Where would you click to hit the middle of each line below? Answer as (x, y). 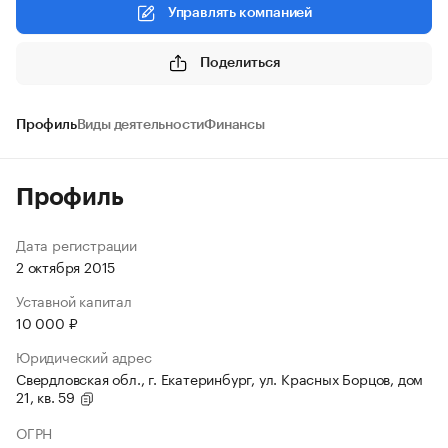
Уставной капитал (74, 300)
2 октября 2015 (66, 266)
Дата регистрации (76, 244)
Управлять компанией (240, 13)
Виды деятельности (140, 125)
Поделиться (240, 62)
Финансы (234, 125)
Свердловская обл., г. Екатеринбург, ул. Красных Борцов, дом (220, 378)
